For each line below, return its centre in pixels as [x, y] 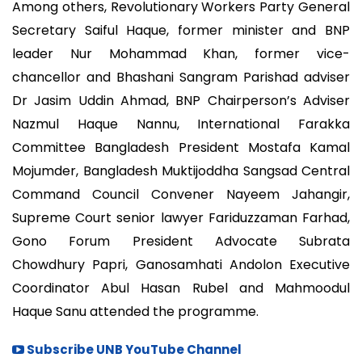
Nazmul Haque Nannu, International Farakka [181, 124]
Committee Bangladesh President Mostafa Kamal [181, 148]
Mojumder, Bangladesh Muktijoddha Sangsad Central [181, 171]
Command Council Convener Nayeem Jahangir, [181, 195]
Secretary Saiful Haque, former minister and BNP [181, 31]
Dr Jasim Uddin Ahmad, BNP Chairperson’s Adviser [181, 101]
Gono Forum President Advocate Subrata [181, 242]
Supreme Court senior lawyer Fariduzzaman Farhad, [181, 218]
